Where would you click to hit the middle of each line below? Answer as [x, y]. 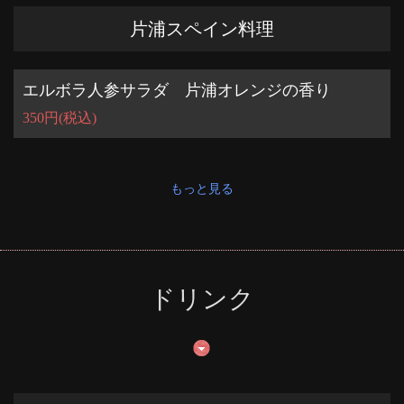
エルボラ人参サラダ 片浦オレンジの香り [177, 90]
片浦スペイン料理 [202, 29]
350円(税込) [60, 118]
